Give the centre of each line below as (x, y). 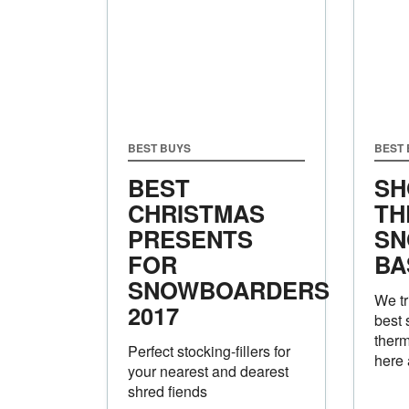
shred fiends (168, 391)
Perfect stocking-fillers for (209, 351)
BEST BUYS (159, 147)
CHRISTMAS (196, 213)
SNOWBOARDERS (229, 289)
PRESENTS (190, 238)
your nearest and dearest (208, 371)
